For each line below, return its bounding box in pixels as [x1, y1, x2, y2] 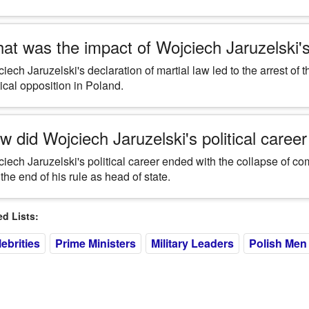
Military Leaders [150, 235, 234, 251]
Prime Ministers [54, 235, 136, 251]
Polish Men [248, 235, 307, 251]
